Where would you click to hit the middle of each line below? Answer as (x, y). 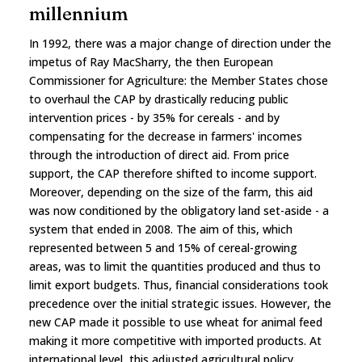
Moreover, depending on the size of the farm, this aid (171, 192)
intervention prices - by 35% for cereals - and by (154, 117)
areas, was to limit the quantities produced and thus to (175, 266)
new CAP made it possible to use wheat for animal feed (176, 322)
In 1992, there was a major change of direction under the (180, 43)
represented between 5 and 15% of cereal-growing (163, 247)
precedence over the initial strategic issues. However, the (180, 303)
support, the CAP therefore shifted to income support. (173, 173)
